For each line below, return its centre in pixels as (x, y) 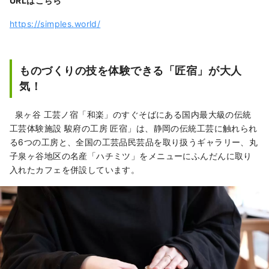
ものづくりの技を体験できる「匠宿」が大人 (131, 70)
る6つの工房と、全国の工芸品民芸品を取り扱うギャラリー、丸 (134, 142)
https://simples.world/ (55, 23)
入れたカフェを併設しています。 (75, 169)
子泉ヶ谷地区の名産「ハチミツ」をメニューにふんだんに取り (131, 156)
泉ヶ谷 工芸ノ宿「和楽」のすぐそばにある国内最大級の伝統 (131, 114)
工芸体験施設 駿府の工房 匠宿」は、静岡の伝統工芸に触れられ (134, 128)
